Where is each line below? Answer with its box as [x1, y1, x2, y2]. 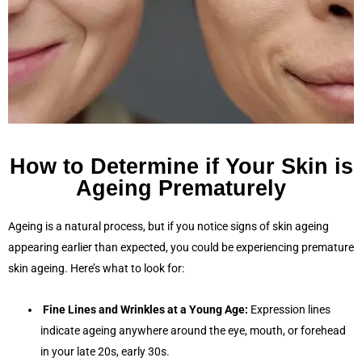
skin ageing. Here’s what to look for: [8, 262, 184, 276]
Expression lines [248, 303, 330, 317]
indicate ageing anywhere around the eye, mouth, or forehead [40, 324, 346, 338]
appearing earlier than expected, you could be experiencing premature [8, 241, 354, 255]
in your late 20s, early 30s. [40, 345, 170, 359]
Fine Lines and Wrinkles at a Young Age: [43, 303, 248, 317]
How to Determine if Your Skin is [9, 154, 353, 179]
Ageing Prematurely [76, 176, 286, 201]
